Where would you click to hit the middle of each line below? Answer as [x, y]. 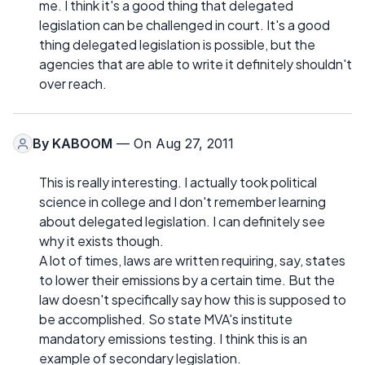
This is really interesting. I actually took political [178, 182]
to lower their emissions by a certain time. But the [187, 280]
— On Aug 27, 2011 [173, 143]
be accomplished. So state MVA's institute [166, 319]
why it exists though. [101, 241]
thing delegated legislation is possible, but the [177, 44]
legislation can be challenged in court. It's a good [185, 25]
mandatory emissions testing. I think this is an [173, 339]
